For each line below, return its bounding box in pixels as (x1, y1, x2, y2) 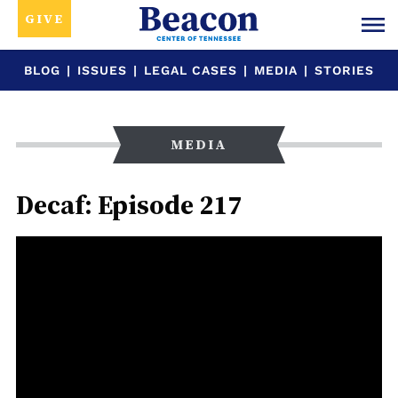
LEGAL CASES (144, 63, 237, 77)
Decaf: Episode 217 (15, 187, 242, 223)
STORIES (314, 63, 374, 77)
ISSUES (77, 63, 127, 77)
